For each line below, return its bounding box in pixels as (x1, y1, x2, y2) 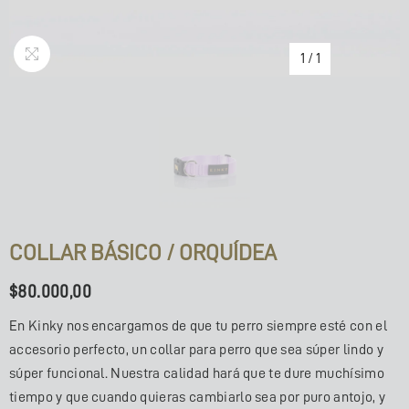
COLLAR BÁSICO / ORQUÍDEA (9, 242, 277, 264)
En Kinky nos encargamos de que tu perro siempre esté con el (9, 319, 387, 333)
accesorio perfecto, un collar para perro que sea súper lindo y (9, 342, 383, 357)
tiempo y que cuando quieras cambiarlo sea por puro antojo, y (9, 390, 386, 404)
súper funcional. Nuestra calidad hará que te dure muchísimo (9, 366, 384, 381)
